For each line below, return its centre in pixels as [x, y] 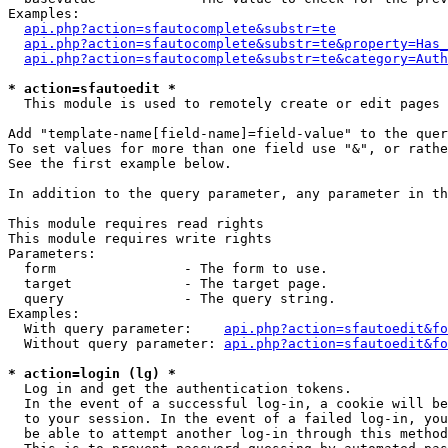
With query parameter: [116, 328]
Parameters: [52, 253]
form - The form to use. [168, 268]
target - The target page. [168, 283]
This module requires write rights [140, 238]
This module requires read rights [136, 223]
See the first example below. [120, 163]
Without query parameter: [116, 343]
